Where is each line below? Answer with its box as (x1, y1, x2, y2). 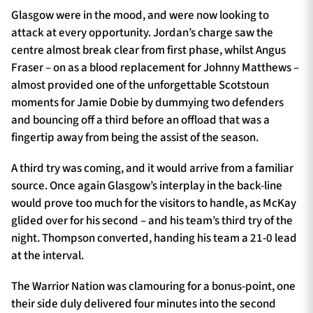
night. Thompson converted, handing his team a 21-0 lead (11, 230, 297, 247)
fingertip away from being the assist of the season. (11, 129, 259, 147)
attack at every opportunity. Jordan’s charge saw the (11, 24, 273, 42)
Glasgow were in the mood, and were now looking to (11, 7, 269, 24)
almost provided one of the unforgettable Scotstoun (11, 77, 269, 94)
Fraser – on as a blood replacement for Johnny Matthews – (11, 59, 299, 77)
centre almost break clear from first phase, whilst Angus (11, 42, 286, 59)
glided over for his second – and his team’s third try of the (11, 212, 293, 230)
